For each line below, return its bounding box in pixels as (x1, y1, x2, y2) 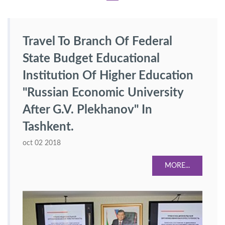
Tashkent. (23, 121, 74, 133)
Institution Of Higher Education (23, 70, 193, 82)
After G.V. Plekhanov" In (23, 104, 152, 116)
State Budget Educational (23, 53, 160, 65)
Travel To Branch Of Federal (23, 36, 172, 48)
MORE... (165, 162, 190, 169)
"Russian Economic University (23, 87, 183, 99)
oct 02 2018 (23, 140, 61, 147)
